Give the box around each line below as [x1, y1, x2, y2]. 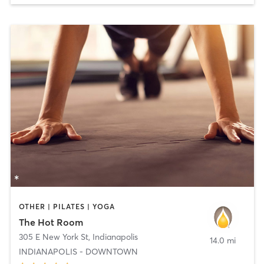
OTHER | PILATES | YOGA [18, 202, 115, 212]
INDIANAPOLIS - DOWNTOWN [18, 246, 138, 257]
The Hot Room [18, 216, 83, 228]
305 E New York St [18, 231, 88, 242]
